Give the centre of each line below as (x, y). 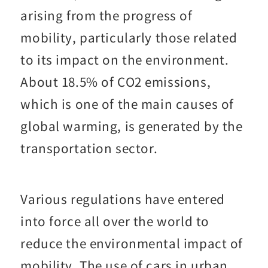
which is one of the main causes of (127, 104)
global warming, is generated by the (132, 126)
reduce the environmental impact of (132, 243)
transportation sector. (89, 148)
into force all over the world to (115, 221)
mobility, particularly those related (129, 37)
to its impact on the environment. (125, 60)
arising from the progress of (106, 15)
